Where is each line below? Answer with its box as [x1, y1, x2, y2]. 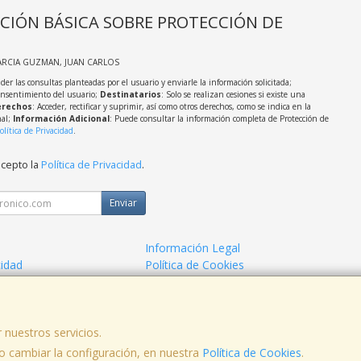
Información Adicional [12, 113, 110, 125]
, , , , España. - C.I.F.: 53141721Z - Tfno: [94, 345, 267, 359]
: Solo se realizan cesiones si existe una [160, 89, 305, 101]
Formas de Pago [145, 274, 233, 290]
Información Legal [145, 240, 241, 256]
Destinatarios [99, 89, 161, 101]
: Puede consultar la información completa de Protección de [109, 113, 329, 125]
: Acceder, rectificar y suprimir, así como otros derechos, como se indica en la [31, 101, 311, 113]
